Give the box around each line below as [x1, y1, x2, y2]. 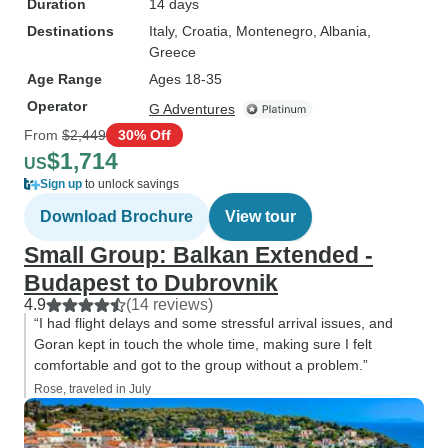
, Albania [313, 23, 367, 39]
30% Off [118, 126, 171, 143]
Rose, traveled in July [34, 382, 151, 396]
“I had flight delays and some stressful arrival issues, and [34, 315, 393, 331]
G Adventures [149, 101, 235, 117]
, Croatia [174, 23, 228, 39]
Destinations [27, 23, 114, 39]
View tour [225, 208, 296, 225]
